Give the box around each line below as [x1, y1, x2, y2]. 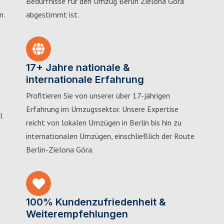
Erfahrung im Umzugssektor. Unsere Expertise [26, 103, 178, 114]
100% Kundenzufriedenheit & [26, 196, 166, 208]
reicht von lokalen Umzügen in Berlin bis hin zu [26, 117, 181, 127]
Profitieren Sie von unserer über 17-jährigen [26, 90, 170, 100]
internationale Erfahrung [26, 73, 144, 85]
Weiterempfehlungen [26, 208, 128, 220]
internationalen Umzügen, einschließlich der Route [26, 130, 194, 141]
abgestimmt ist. [26, 9, 79, 19]
